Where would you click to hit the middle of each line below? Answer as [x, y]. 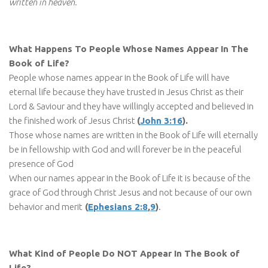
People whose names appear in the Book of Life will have [119, 77]
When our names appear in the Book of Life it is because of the [130, 178]
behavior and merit [46, 206]
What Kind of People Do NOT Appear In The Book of [124, 253]
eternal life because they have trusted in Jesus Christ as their [126, 92]
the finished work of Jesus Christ [73, 120]
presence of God [41, 163]
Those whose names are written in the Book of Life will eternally [133, 135]
